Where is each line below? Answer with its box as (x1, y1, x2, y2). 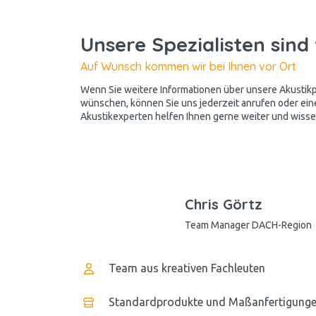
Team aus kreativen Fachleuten (109, 261, 265, 274)
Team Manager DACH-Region (185, 219, 312, 231)
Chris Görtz (185, 195, 262, 213)
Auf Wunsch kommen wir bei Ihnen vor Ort (80, 59, 296, 73)
